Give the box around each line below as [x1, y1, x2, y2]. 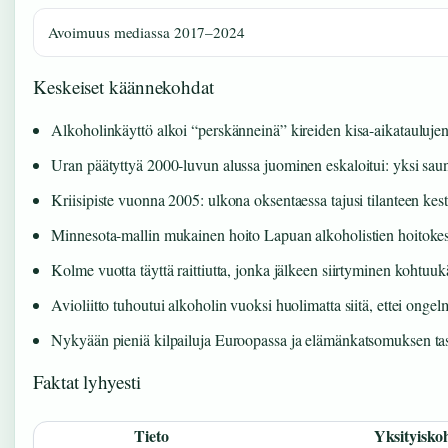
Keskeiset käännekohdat [33, 73, 214, 99]
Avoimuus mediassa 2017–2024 [47, 21, 245, 42]
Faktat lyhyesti [33, 368, 141, 394]
